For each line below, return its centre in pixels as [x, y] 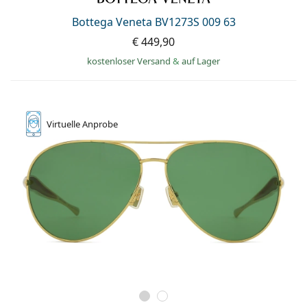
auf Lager [201, 61]
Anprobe [100, 124]
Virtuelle [64, 124]
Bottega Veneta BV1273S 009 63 [153, 22]
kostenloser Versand [130, 61]
